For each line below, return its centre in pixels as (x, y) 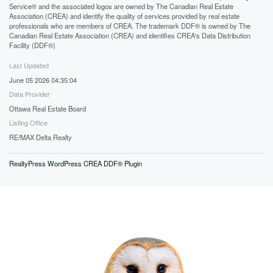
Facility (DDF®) (32, 45)
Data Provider (30, 94)
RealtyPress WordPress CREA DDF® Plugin (76, 163)
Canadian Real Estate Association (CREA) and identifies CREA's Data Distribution (130, 35)
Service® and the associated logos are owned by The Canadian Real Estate (121, 6)
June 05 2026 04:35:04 (43, 80)
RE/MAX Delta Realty (41, 137)
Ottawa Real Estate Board (48, 108)
